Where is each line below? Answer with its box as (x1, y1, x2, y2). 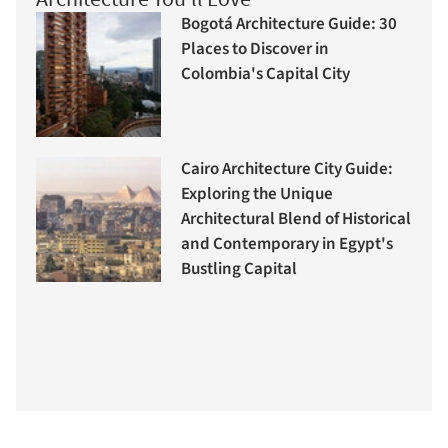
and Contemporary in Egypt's (181, 232, 393, 257)
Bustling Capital (181, 257, 297, 282)
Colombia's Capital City (181, 62, 350, 87)
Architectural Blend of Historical (181, 207, 411, 232)
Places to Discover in (181, 37, 329, 62)
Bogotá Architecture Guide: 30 (181, 12, 397, 37)
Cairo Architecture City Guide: (181, 157, 393, 182)
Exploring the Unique (181, 182, 333, 207)
